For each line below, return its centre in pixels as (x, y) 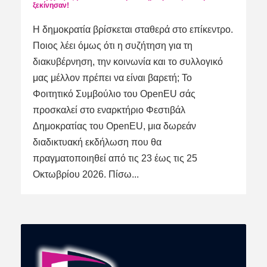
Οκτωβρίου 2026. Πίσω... (86, 175)
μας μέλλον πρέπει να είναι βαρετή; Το (112, 78)
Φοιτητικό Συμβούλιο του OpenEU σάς (114, 94)
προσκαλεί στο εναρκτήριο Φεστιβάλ (109, 110)
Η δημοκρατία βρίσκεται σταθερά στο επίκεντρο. (133, 30)
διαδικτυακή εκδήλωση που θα (97, 142)
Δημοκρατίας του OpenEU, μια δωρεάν (114, 126)
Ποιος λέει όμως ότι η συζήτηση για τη (113, 46)
